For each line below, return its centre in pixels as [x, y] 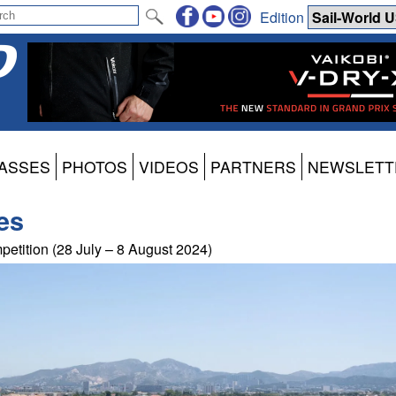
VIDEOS [169, 167]
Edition [284, 17]
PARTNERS [253, 167]
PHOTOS [95, 167]
